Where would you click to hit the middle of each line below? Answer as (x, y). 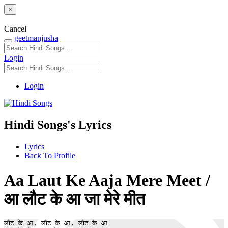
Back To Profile (50, 155)
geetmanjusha (36, 38)
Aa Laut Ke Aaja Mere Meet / (107, 180)
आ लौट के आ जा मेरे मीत (75, 199)
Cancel (15, 28)
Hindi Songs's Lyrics (58, 124)
